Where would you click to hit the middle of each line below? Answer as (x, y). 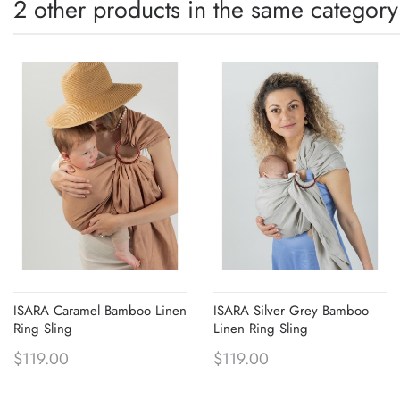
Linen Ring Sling (261, 328)
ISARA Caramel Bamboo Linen (100, 310)
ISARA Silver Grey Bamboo (291, 310)
